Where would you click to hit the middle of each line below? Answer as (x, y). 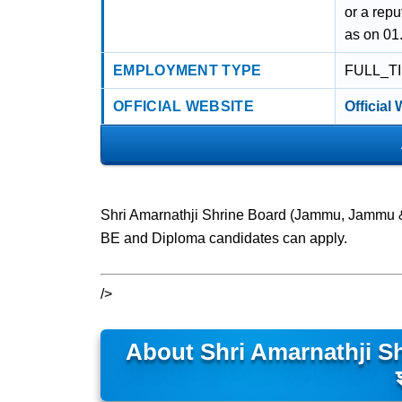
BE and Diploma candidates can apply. (224, 238)
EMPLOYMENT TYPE (188, 70)
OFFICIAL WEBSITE (184, 106)
